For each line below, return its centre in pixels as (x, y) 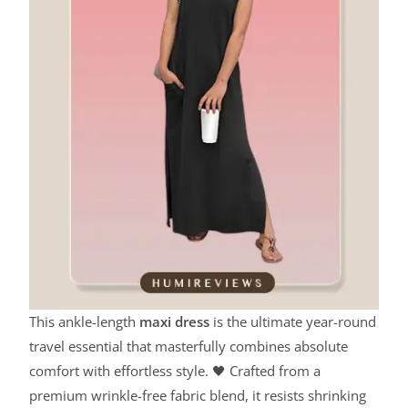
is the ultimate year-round (293, 322)
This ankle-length (85, 322)
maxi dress (175, 322)
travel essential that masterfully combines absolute (189, 347)
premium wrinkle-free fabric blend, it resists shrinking (198, 396)
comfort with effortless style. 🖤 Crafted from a (175, 371)
